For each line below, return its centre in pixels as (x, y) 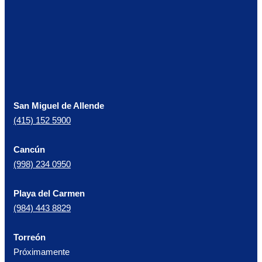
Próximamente (42, 252)
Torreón (30, 238)
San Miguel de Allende (59, 106)
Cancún (29, 150)
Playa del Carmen (49, 194)
